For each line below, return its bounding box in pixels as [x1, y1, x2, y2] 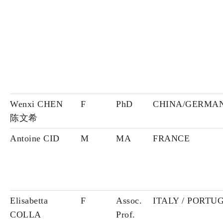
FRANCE [153, 133, 190, 144]
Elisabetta [10, 196, 48, 206]
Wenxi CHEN [10, 99, 63, 110]
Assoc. [116, 196, 142, 206]
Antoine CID [10, 133, 60, 144]
